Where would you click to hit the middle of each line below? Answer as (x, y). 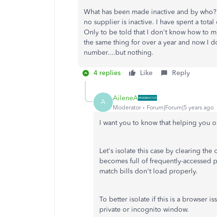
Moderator (127, 107)
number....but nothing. (120, 53)
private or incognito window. (145, 209)
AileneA (125, 98)
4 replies (107, 73)
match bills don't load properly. (149, 171)
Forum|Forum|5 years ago (180, 107)
